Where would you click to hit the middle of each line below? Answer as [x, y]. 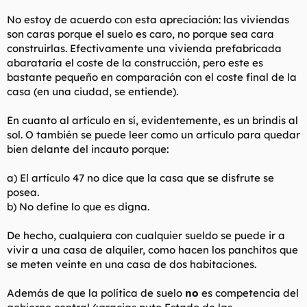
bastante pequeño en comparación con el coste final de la [152, 77]
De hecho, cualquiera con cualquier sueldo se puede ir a [146, 235]
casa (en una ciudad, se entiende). [93, 91]
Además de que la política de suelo [96, 293]
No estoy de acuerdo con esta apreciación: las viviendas [148, 19]
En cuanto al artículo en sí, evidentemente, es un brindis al [152, 120]
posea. [23, 192]
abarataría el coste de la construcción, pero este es [135, 62]
